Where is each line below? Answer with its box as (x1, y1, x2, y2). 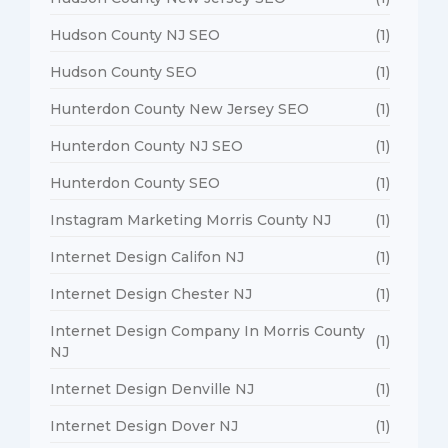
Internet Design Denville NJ (50, 379, 254, 398)
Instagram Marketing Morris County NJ (50, 210, 331, 229)
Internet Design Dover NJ (50, 416, 238, 435)
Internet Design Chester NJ (50, 284, 252, 303)
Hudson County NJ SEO (50, 25, 220, 44)
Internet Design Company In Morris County (50, 321, 365, 340)
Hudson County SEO (50, 62, 197, 81)
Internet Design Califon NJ (50, 247, 244, 266)
